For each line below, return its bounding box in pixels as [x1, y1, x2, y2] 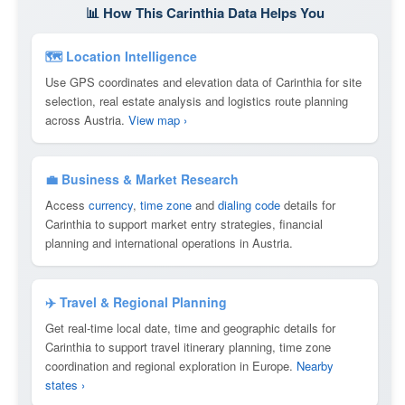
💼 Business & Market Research [45, 170, 239, 188]
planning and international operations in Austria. [45, 234, 293, 251]
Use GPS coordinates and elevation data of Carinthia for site [45, 73, 362, 90]
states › [45, 376, 85, 393]
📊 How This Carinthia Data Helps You [85, 3, 325, 23]
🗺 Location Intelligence [45, 47, 197, 65]
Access [45, 196, 89, 213]
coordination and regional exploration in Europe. [45, 357, 297, 374]
